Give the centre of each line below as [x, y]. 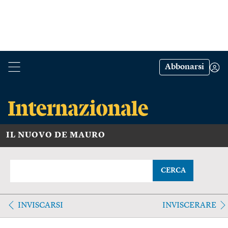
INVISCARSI [40, 205]
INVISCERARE [189, 205]
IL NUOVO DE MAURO [56, 135]
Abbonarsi [184, 67]
